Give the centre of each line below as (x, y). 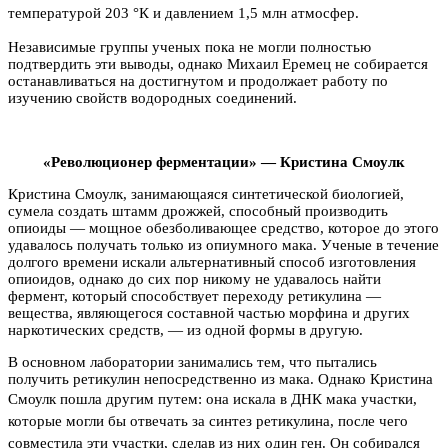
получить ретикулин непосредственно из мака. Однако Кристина (220, 378)
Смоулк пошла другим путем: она (120, 398)
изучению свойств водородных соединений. (152, 97)
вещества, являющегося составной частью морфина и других (209, 312)
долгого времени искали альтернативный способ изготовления (212, 261)
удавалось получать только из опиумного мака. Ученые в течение (223, 244)
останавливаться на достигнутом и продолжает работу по (198, 80)
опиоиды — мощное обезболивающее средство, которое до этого (223, 227)
